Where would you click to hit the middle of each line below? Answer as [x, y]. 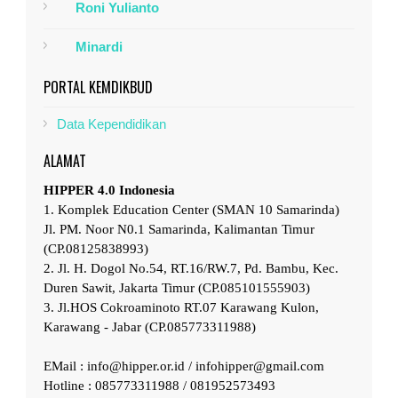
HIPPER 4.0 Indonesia [109, 191]
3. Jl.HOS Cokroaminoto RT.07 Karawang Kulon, [181, 308]
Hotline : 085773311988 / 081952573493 [159, 386]
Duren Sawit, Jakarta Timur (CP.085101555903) [177, 288]
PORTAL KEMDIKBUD [98, 88]
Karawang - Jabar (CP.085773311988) [150, 327]
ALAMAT [65, 161]
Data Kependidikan [111, 124]
